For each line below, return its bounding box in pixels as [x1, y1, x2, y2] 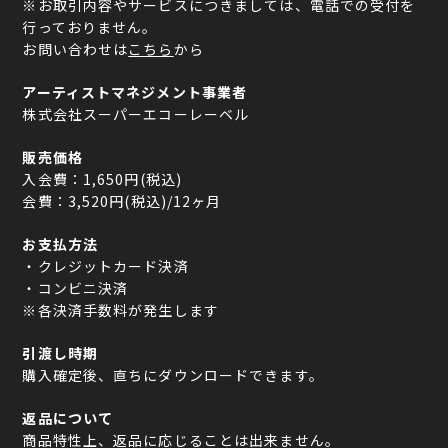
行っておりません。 [22, 17, 158, 38]
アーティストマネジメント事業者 [22, 82, 248, 103]
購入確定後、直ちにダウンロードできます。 [22, 365, 324, 386]
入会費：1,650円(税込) [22, 169, 183, 190]
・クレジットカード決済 [22, 256, 189, 277]
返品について [22, 408, 114, 429]
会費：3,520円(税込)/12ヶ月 [22, 191, 222, 212]
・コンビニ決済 [22, 278, 129, 299]
